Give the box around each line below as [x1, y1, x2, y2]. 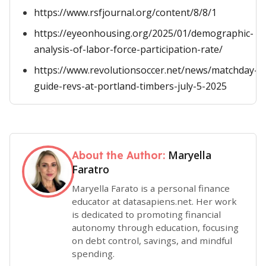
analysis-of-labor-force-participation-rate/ [34, 43, 223, 56]
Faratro [72, 162, 109, 176]
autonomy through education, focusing [72, 221, 239, 233]
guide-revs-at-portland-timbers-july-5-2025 [34, 80, 227, 93]
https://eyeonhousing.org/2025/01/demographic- [34, 27, 254, 40]
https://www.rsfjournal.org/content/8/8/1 [34, 6, 217, 19]
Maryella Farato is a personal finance [72, 182, 230, 194]
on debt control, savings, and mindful [72, 234, 232, 246]
